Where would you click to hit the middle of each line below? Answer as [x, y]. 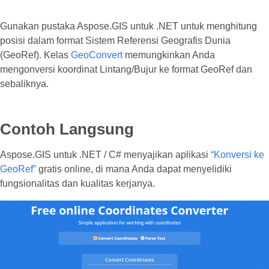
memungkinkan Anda [169, 55]
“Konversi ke [237, 155]
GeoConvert [97, 55]
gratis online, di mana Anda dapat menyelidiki [134, 169]
